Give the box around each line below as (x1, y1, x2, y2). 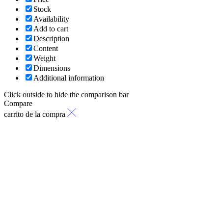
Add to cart (33, 24, 68, 33)
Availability (33, 14, 69, 23)
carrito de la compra (4, 110, 65, 118)
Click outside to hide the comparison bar (4, 90, 129, 99)
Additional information (33, 73, 104, 82)
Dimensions (33, 63, 70, 72)
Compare (4, 99, 32, 108)
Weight (33, 54, 55, 62)
